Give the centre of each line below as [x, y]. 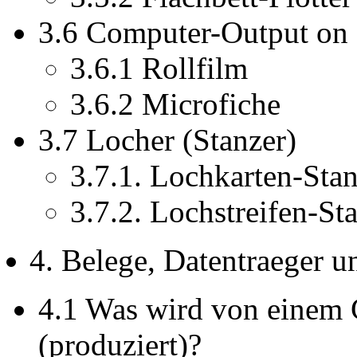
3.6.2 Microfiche [175, 104]
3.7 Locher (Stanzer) [167, 140]
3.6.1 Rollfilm [159, 69]
